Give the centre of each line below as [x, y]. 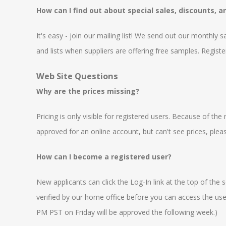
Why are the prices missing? [88, 91]
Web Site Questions [77, 76]
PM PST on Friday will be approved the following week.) [127, 212]
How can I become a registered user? [104, 157]
